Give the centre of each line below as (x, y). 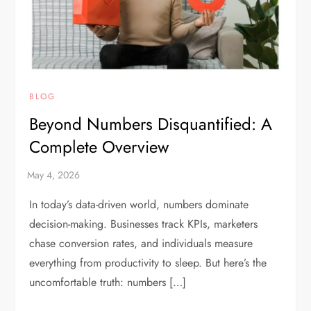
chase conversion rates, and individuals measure (141, 244)
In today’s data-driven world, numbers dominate (139, 205)
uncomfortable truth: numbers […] (108, 283)
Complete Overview (99, 147)
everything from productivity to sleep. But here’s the (148, 263)
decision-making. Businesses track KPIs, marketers (144, 224)
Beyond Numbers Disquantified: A (151, 124)
